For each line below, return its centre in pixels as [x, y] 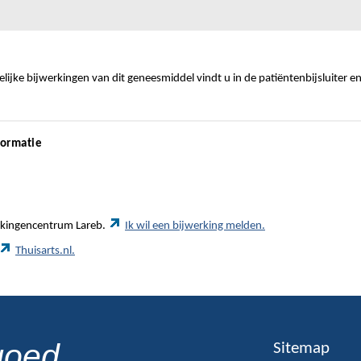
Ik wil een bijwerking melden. [195, 226]
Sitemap [301, 349]
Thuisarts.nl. [45, 251]
